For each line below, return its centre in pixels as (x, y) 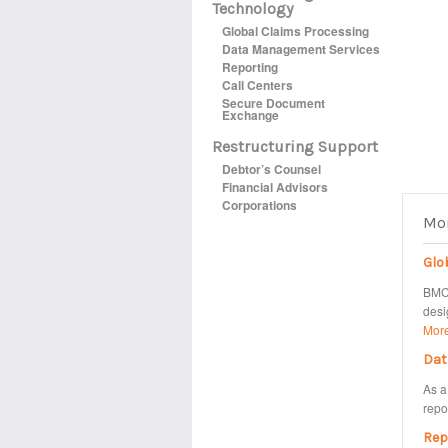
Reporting (250, 67)
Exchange (250, 115)
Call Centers (257, 85)
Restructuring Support (295, 146)
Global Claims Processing (295, 31)
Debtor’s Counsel (271, 169)
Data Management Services (301, 49)
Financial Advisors (275, 187)
